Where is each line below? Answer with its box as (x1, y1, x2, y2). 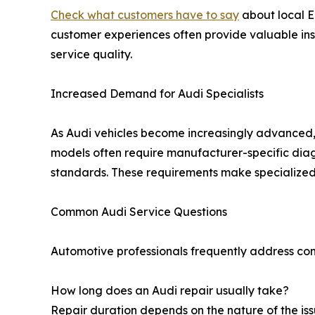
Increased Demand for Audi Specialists (51, 86, 264, 101)
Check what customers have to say (51, 8, 239, 22)
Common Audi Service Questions (51, 205, 227, 219)
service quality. (51, 47, 132, 62)
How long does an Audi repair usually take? (51, 283, 289, 298)
